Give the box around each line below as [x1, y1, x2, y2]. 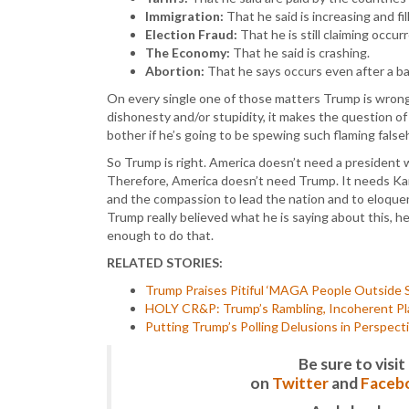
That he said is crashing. [230, 45, 370, 60]
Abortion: [145, 63, 204, 79]
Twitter [271, 373, 329, 393]
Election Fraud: [145, 26, 237, 42]
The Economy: [145, 45, 230, 60]
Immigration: [145, 8, 224, 24]
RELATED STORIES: [107, 255, 223, 270]
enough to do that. [107, 227, 214, 243]
